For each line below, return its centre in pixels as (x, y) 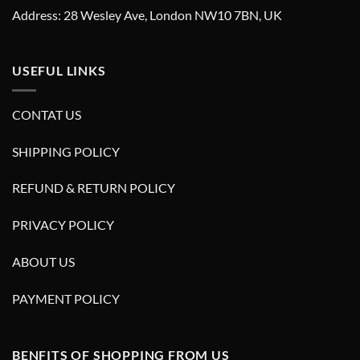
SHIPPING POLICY (66, 151)
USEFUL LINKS (59, 71)
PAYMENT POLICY (66, 298)
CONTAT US (47, 114)
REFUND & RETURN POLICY (94, 188)
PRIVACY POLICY (63, 225)
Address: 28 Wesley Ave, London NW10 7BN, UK (147, 14)
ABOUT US (43, 262)
